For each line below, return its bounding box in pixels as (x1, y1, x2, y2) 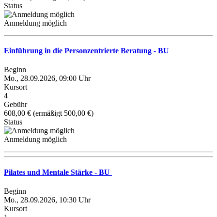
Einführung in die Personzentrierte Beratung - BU (4, 46, 171, 55)
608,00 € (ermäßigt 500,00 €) (4, 109, 93, 118)
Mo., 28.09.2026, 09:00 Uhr (4, 74, 91, 83)
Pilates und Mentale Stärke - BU (4, 168, 112, 176)
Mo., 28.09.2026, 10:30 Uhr (4, 195, 91, 204)
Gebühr (4, 100, 27, 109)
